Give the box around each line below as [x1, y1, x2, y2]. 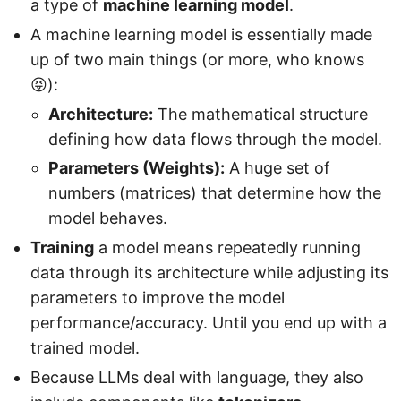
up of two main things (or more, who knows [30, 49, 364, 69]
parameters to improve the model [30, 288, 285, 308]
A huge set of [225, 158, 330, 178]
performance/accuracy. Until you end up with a [30, 313, 387, 333]
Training [30, 238, 94, 258]
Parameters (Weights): [48, 158, 225, 178]
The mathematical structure [153, 104, 368, 124]
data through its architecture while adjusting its [30, 263, 388, 283]
